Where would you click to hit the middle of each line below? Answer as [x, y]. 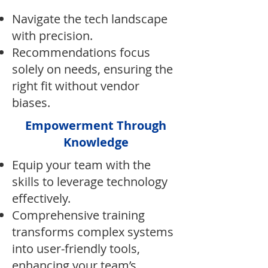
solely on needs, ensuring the [92, 69]
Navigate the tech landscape [90, 19]
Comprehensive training [78, 215]
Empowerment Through [96, 125]
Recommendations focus [81, 52]
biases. [31, 103]
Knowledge [96, 142]
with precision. [52, 36]
